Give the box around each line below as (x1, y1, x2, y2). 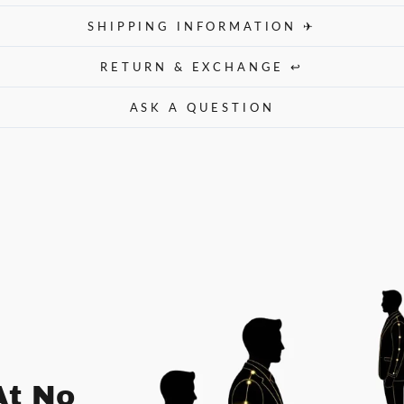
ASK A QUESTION (129, 99, 275, 115)
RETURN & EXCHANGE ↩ (100, 59, 304, 74)
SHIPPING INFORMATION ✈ (87, 18, 317, 33)
